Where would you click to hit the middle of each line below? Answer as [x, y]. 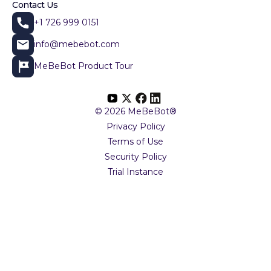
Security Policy [135, 157]
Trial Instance [135, 172]
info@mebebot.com [77, 44]
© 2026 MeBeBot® [135, 112]
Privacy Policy [135, 127]
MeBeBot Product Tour [83, 66]
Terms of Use [135, 142]
